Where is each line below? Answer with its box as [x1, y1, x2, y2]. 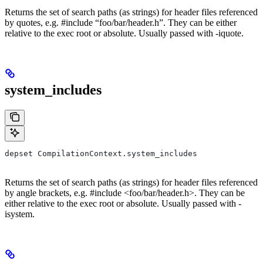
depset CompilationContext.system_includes [5, 149, 197, 159]
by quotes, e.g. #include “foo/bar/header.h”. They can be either [5, 18, 237, 28]
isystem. [5, 209, 35, 220]
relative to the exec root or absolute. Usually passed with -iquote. [5, 28, 244, 39]
